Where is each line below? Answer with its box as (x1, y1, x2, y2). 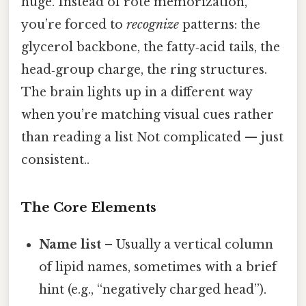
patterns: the (179, 16, 260, 32)
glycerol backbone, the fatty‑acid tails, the (21, 39, 280, 55)
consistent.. (21, 152, 89, 167)
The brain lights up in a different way (21, 84, 252, 100)
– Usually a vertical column (101, 237, 274, 253)
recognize (126, 16, 179, 32)
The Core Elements (21, 199, 156, 216)
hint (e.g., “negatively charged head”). (39, 282, 267, 298)
